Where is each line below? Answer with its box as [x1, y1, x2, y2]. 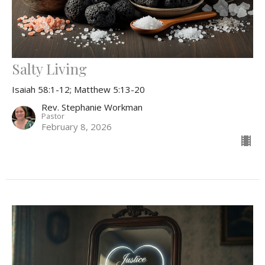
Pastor [41, 110, 64, 121]
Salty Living [12, 59, 87, 78]
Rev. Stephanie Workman [41, 101, 143, 113]
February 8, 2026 [41, 120, 112, 132]
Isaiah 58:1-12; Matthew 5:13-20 [12, 83, 145, 95]
